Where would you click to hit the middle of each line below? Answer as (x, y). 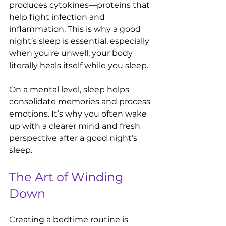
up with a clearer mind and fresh (76, 126)
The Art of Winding (68, 177)
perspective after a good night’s (74, 138)
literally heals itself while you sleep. (79, 65)
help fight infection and (58, 17)
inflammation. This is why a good (76, 29)
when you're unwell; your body (72, 53)
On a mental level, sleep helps (70, 90)
